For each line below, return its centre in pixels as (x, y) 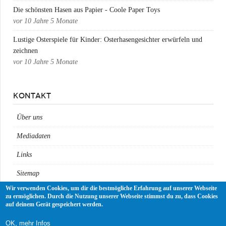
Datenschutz (34, 211)
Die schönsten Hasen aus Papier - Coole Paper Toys (87, 10)
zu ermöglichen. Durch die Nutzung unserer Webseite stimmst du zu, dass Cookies (112, 196)
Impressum (32, 192)
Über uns (30, 118)
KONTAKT (32, 96)
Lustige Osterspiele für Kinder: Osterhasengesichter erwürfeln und (108, 39)
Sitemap (28, 174)
